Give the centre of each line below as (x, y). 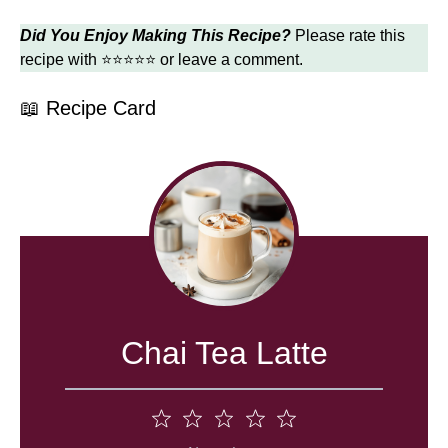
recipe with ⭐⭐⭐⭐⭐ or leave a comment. (161, 59)
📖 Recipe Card (88, 107)
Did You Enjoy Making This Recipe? (155, 35)
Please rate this (348, 35)
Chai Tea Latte (224, 352)
